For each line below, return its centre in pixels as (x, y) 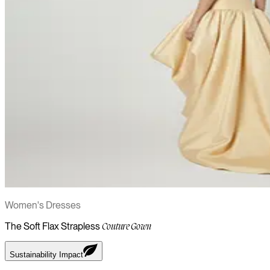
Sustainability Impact (46, 255)
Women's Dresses (43, 205)
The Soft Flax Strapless (52, 226)
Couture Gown (127, 227)
